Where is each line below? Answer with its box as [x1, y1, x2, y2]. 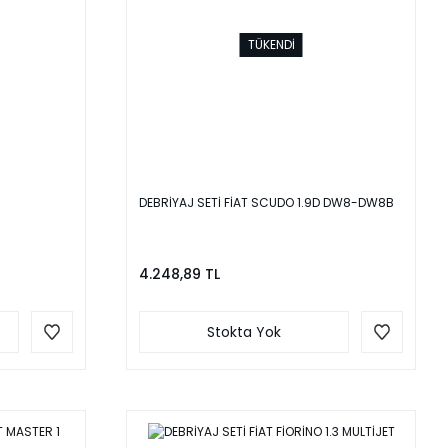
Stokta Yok [207, 322, 281, 343]
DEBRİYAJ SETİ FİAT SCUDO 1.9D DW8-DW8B [139, 194, 394, 212]
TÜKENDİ [247, 36, 295, 54]
